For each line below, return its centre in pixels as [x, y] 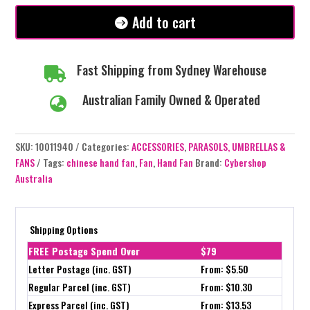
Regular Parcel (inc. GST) [80, 287]
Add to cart [164, 22]
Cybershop [246, 163]
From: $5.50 [225, 269]
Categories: [107, 147]
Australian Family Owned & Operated [171, 100]
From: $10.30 [227, 287]
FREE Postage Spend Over [84, 251]
